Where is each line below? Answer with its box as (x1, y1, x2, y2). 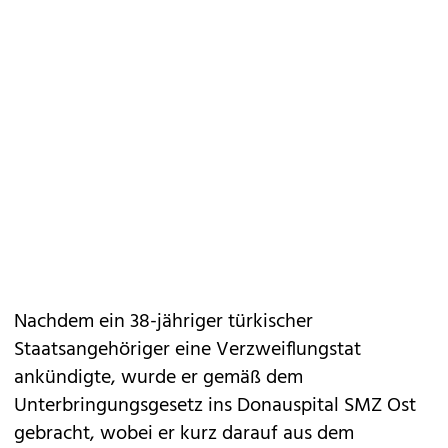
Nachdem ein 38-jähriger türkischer (14, 306, 313, 338)
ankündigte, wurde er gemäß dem (14, 362, 303, 394)
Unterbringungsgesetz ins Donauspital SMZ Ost (14, 390, 416, 422)
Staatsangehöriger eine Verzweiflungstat (14, 334, 361, 366)
